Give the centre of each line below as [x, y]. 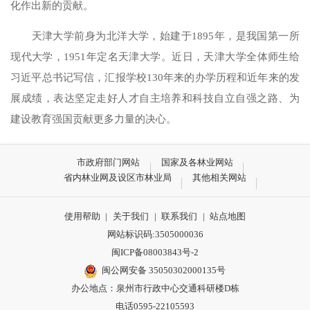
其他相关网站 [220, 178]
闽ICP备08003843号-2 [155, 252]
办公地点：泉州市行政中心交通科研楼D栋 [155, 288]
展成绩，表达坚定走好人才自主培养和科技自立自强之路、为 [155, 98]
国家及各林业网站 [197, 163]
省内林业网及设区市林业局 [117, 178]
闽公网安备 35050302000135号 [164, 270]
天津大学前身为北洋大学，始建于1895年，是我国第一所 [165, 35]
